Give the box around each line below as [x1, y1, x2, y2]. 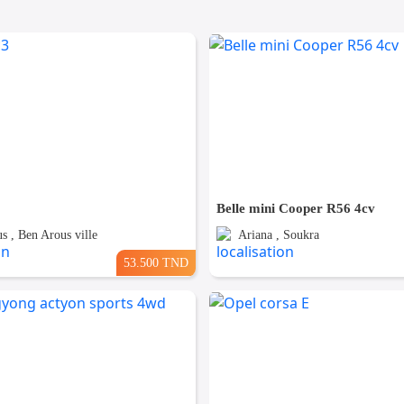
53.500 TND [123, 255, 188, 271]
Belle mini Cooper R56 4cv [216, 201, 375, 216]
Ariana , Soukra [237, 228, 319, 243]
